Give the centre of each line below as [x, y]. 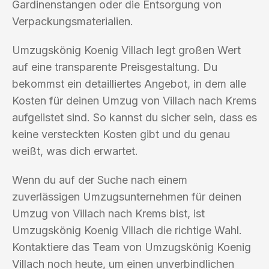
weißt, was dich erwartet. [75, 151]
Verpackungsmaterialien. [73, 21]
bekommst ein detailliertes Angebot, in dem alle [129, 83]
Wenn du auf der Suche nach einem [100, 180]
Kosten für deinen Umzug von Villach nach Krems [134, 100]
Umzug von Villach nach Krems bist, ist [108, 213]
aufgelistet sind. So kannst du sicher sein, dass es [134, 117]
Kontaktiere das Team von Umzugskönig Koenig [131, 247]
